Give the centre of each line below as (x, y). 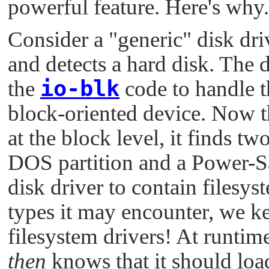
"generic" (150, 40)
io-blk (80, 89)
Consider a (58, 40)
